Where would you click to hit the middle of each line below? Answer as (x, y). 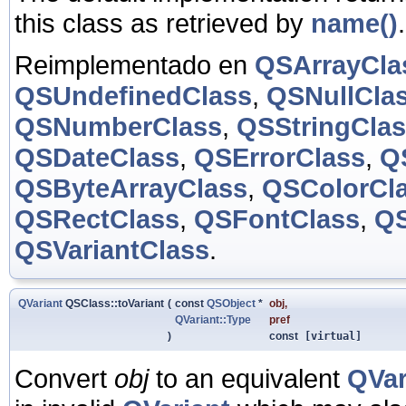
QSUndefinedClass (133, 95)
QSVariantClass (112, 249)
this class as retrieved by (163, 23)
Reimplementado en (135, 64)
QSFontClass (277, 218)
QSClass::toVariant (113, 303)
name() (354, 23)
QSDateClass (97, 157)
